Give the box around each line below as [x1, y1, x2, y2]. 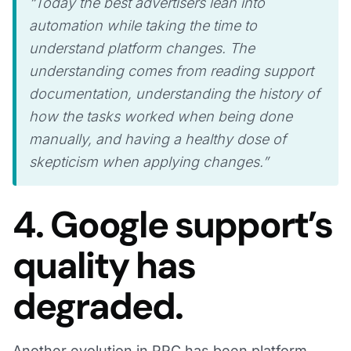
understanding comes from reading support [29, 63, 313, 80]
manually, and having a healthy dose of [29, 131, 286, 148]
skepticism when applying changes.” [29, 154, 268, 171]
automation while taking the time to [29, 17, 257, 34]
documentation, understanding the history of [29, 85, 320, 103]
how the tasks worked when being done [29, 108, 292, 125]
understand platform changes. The [29, 40, 255, 57]
